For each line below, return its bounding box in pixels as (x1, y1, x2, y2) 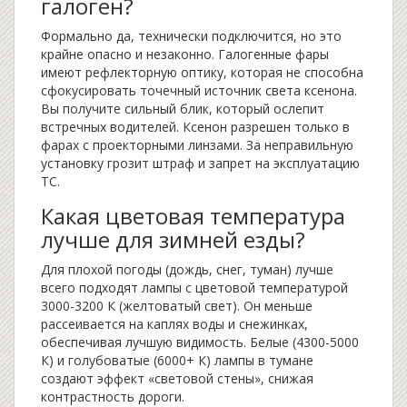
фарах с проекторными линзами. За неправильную (41, 136, 353, 154)
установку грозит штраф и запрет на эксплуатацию (41, 154, 360, 173)
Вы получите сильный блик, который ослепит (41, 100, 324, 118)
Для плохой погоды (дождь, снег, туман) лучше (41, 261, 333, 279)
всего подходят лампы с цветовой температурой (41, 279, 348, 297)
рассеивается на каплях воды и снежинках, (41, 315, 308, 333)
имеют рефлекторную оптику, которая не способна (41, 64, 363, 82)
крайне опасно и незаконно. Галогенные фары (41, 45, 329, 64)
